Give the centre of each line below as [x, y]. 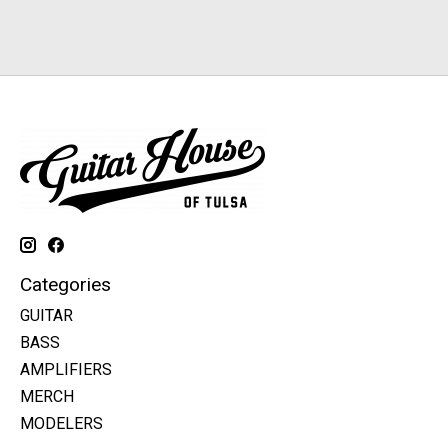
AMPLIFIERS [66, 369]
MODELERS [61, 423]
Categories [65, 284]
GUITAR [46, 315]
